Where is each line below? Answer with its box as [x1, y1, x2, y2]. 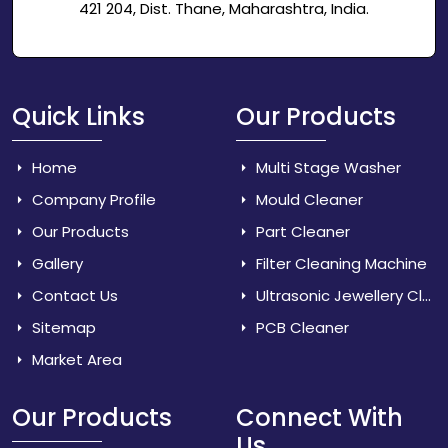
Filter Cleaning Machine [252, 253, 427, 274]
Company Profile [28, 189, 156, 210]
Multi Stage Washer [252, 157, 401, 178]
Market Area [28, 349, 122, 370]
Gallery [28, 253, 83, 274]
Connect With [236, 401, 403, 434]
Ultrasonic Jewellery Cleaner [252, 285, 422, 306]
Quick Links [12, 100, 145, 133]
